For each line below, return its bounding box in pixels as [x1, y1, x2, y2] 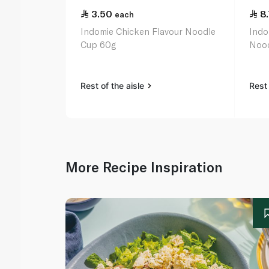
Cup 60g [80, 39, 116, 50]
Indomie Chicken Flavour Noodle [80, 26, 216, 37]
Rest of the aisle [80, 80, 147, 91]
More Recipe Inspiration [65, 159, 223, 176]
